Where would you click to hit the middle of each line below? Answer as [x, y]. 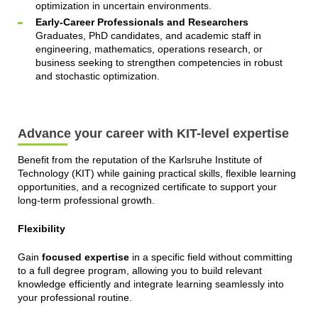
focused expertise [85, 257]
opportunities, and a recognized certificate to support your [147, 186]
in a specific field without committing [210, 257]
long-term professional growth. [86, 200]
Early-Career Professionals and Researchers [142, 22]
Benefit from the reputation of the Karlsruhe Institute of [139, 159]
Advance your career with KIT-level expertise [153, 133]
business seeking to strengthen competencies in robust [159, 62]
